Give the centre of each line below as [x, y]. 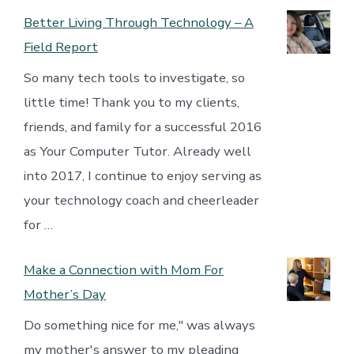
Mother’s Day [64, 294]
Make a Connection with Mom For [123, 269]
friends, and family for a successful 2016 [142, 127]
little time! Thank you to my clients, [131, 103]
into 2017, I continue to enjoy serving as [142, 176]
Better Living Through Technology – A [138, 22]
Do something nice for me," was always [139, 325]
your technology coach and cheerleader [141, 201]
